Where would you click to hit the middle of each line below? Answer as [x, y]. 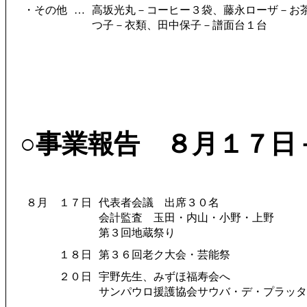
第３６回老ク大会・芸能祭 [164, 255]
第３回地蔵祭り [137, 233]
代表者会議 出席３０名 [159, 202]
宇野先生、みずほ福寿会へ [164, 277]
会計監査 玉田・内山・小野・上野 [186, 218]
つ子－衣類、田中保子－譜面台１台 [180, 25]
